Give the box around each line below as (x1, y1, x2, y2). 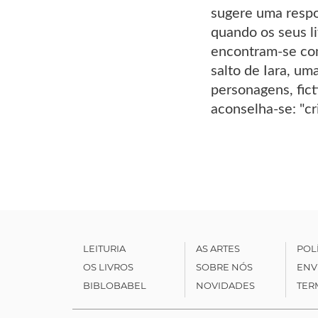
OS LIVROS (83, 261, 133, 273)
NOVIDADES (195, 279, 255, 291)
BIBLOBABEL (83, 279, 146, 291)
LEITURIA (83, 242, 126, 254)
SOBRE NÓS (195, 261, 253, 273)
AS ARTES (195, 242, 240, 254)
